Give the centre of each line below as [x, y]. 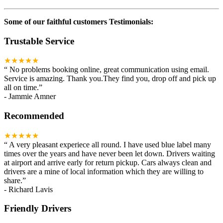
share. [13, 180]
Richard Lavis [31, 189]
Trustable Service [39, 41]
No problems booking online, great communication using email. [109, 70]
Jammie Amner [32, 97]
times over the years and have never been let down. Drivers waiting [110, 153]
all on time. [21, 88]
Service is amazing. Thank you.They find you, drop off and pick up [110, 79]
